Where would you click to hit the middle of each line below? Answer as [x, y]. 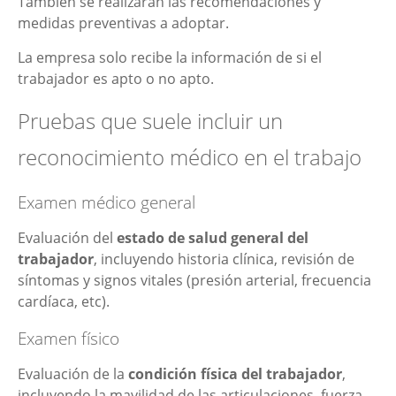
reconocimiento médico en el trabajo [190, 157]
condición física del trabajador [235, 374]
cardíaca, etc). [64, 302]
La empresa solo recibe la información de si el [170, 57]
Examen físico [69, 339]
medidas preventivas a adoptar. [123, 23]
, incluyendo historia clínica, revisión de [224, 259]
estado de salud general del [211, 238]
